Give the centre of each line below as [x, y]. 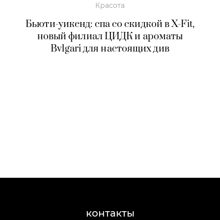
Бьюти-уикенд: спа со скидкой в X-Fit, [110, 25]
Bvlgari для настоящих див [110, 49]
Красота [110, 6]
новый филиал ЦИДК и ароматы [110, 37]
